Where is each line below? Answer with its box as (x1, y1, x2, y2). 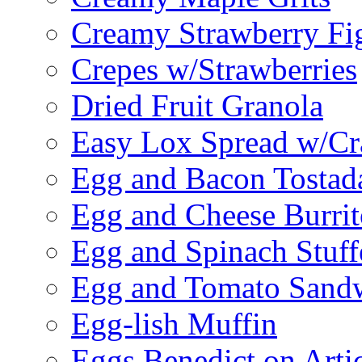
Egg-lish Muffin (71, 306, 277, 342)
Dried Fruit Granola (71, 88, 323, 124)
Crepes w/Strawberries (71, 52, 357, 87)
